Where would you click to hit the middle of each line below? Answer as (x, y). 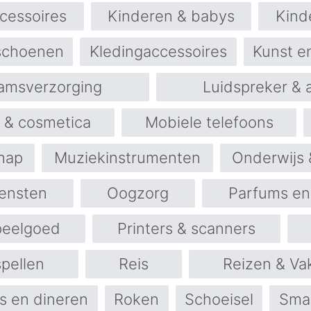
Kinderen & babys (171, 16)
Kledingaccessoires (158, 51)
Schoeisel (219, 299)
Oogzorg (138, 193)
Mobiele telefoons (209, 122)
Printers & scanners (186, 228)
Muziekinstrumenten (127, 158)
